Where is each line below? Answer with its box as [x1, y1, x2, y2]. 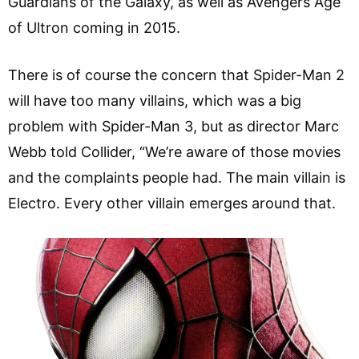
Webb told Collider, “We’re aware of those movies [8, 143, 341, 160]
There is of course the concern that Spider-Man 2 [8, 66, 345, 83]
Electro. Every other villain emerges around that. [8, 194, 340, 212]
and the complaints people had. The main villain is [8, 168, 345, 186]
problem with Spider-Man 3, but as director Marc [8, 117, 339, 135]
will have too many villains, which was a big [8, 91, 301, 109]
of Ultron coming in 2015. [8, 18, 180, 36]
